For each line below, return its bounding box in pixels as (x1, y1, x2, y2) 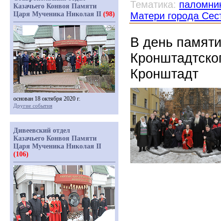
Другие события (13, 103, 52, 109)
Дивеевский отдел (13, 127, 70, 134)
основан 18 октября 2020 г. (13, 95, 80, 102)
